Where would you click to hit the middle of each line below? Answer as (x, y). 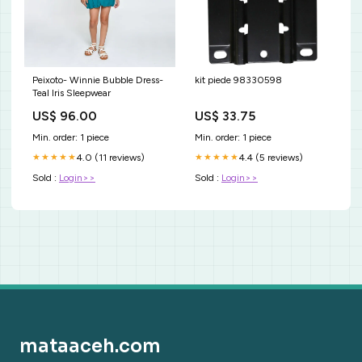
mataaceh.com (90, 345)
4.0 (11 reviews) (111, 157)
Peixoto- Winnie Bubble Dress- (98, 80)
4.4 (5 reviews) (271, 157)
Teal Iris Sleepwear (72, 93)
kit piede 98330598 (238, 80)
